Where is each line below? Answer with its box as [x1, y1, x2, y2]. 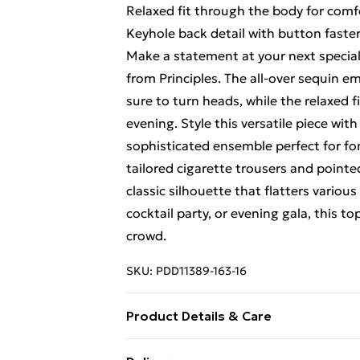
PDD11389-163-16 [156, 264, 247, 278]
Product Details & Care [126, 308, 272, 324]
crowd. [126, 227, 166, 243]
